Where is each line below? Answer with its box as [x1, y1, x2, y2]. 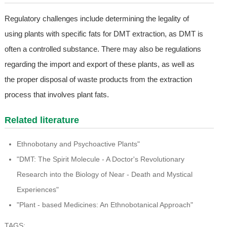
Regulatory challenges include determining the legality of [4, 14, 189, 23]
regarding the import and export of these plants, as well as [4, 60, 195, 69]
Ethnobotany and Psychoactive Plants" [16, 140, 140, 148]
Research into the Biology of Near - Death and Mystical [16, 170, 193, 179]
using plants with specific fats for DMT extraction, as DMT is [4, 29, 203, 39]
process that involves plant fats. [4, 90, 109, 99]
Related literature [4, 115, 79, 126]
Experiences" [16, 185, 59, 194]
